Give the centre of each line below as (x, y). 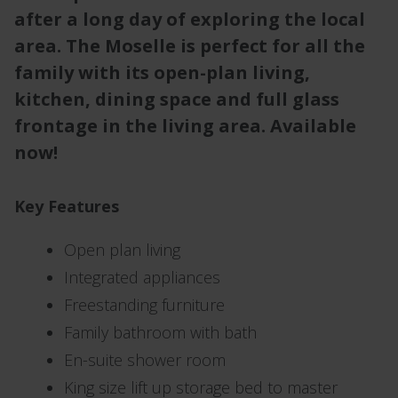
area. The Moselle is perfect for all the (190, 46)
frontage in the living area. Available (185, 126)
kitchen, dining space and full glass (177, 99)
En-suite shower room (145, 360)
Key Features (67, 206)
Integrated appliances (142, 277)
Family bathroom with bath (160, 332)
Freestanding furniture (144, 305)
